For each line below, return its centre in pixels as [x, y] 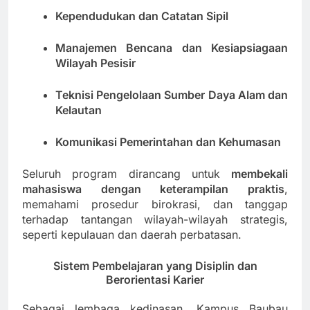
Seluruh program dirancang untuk [127, 173]
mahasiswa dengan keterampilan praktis [153, 189]
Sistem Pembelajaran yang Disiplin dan [155, 265]
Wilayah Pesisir [95, 63]
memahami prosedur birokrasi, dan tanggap [155, 204]
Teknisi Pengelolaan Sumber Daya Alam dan [172, 94]
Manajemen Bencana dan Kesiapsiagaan [172, 47]
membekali [259, 173]
